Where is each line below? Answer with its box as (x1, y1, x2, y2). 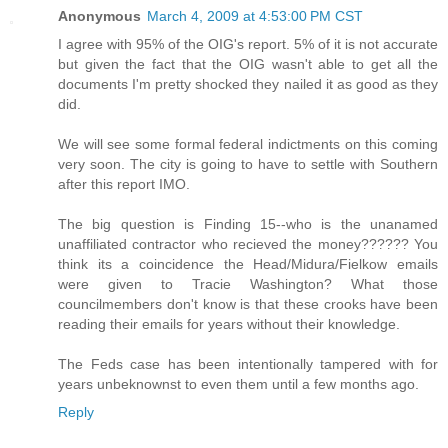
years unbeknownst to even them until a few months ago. (58, 376, 419, 393)
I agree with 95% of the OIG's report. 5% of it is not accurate (58, 36, 438, 53)
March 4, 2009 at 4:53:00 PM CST (147, 8, 363, 25)
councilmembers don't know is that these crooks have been (58, 296, 438, 313)
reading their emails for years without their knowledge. (58, 316, 400, 333)
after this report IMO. (58, 176, 190, 193)
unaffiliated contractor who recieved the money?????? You (58, 236, 438, 253)
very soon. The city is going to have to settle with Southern (58, 156, 438, 173)
